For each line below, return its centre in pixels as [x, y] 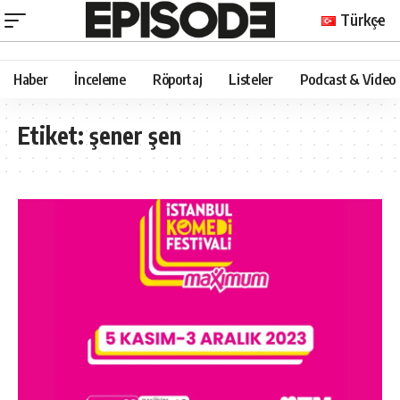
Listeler [251, 79]
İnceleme [100, 79]
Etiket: [54, 135]
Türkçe [363, 19]
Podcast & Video [347, 79]
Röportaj [177, 79]
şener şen [135, 135]
